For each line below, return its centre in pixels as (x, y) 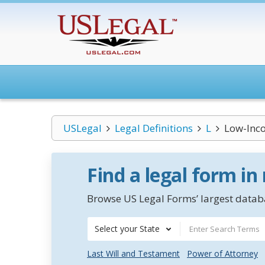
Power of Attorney (222, 253)
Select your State (127, 229)
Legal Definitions (153, 128)
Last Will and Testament (133, 253)
